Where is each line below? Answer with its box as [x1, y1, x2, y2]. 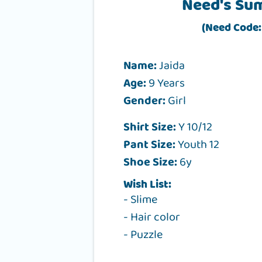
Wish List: [123, 175, 172, 194]
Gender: [123, 91, 166, 110]
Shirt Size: [123, 117, 177, 136]
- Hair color [123, 207, 181, 226]
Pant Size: [123, 135, 176, 154]
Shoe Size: [123, 152, 178, 171]
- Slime [123, 189, 158, 209]
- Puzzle [123, 225, 163, 244]
